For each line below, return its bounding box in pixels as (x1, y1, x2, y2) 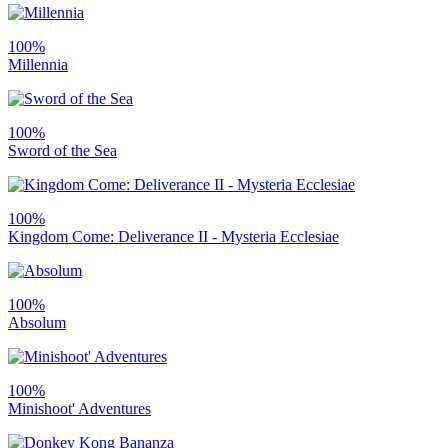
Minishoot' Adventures (8, 400, 151, 418)
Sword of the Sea (8, 142, 117, 160)
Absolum (8, 314, 66, 332)
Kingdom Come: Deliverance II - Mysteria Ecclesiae (8, 228, 339, 246)
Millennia (8, 56, 68, 74)
